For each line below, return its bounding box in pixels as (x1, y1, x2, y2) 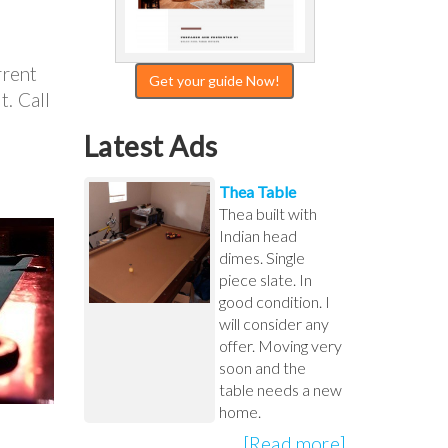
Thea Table (218, 181, 296, 201)
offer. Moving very (218, 335, 342, 355)
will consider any (218, 313, 329, 333)
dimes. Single (218, 247, 305, 267)
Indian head (218, 225, 297, 245)
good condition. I (218, 291, 330, 311)
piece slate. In (218, 269, 312, 289)
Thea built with (218, 203, 317, 223)
